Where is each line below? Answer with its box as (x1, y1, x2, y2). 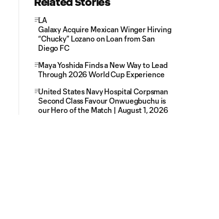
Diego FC (38, 44, 69, 52)
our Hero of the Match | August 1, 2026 (38, 106, 170, 114)
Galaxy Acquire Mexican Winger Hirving (38, 25, 172, 34)
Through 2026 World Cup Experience (38, 70, 165, 79)
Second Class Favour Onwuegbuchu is (38, 96, 166, 105)
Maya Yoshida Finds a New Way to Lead (38, 61, 168, 69)
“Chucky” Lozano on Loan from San (38, 34, 155, 43)
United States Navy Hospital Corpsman (38, 87, 168, 96)
